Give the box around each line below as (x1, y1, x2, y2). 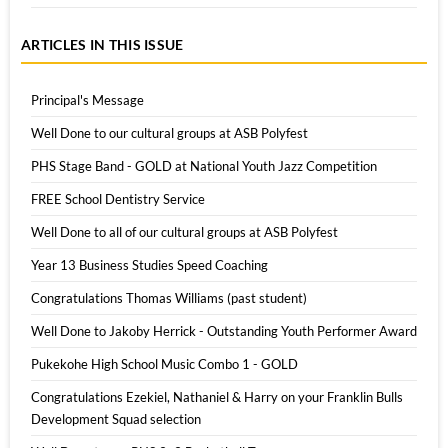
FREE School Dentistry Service (31, 190, 205, 207)
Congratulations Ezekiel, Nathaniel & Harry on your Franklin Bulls (31, 388, 403, 405)
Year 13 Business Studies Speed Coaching (31, 256, 268, 273)
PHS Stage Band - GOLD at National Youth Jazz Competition (31, 157, 377, 174)
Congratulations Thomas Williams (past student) (31, 289, 307, 306)
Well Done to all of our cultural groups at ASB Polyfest (31, 223, 338, 240)
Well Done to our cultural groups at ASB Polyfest (31, 124, 308, 141)
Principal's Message (31, 91, 144, 108)
